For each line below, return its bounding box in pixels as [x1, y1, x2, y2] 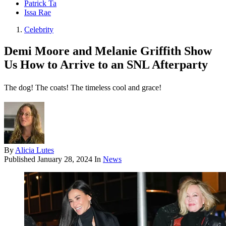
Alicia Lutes [15, 146, 54, 155]
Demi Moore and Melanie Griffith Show [4, 44, 212, 58]
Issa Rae [24, 8, 51, 17]
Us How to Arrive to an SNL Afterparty [4, 58, 208, 72]
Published [4, 155, 37, 164]
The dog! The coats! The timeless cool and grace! [4, 83, 161, 92]
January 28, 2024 [37, 155, 92, 164]
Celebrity [24, 25, 53, 34]
